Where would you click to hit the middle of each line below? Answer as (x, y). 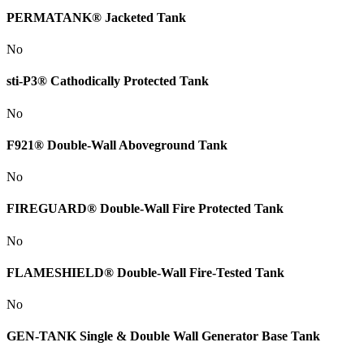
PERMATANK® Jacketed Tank (96, 17)
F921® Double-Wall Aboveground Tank (117, 145)
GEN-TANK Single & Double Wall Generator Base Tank (163, 336)
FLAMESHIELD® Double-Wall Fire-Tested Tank (145, 272)
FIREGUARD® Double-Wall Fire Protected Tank (145, 209)
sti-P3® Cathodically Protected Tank (108, 81)
